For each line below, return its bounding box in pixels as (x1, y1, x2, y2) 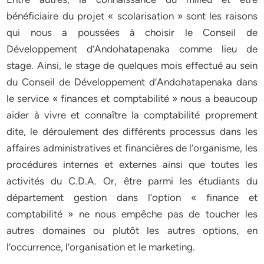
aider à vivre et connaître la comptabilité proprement (6, 109, 258, 121)
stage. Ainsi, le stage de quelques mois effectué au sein (6, 60, 258, 71)
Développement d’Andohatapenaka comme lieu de (6, 43, 258, 55)
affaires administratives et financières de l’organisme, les (6, 142, 258, 154)
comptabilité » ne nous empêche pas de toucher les (6, 208, 258, 220)
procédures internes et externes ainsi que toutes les (6, 159, 258, 170)
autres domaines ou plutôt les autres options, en (6, 225, 258, 236)
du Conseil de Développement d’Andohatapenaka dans (6, 76, 258, 88)
